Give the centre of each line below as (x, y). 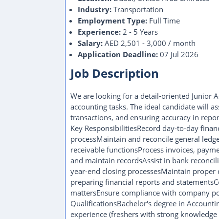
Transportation (137, 9)
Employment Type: (112, 21)
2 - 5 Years (139, 32)
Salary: (90, 43)
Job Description (115, 73)
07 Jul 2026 (178, 54)
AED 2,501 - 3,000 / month (149, 43)
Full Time (164, 21)
